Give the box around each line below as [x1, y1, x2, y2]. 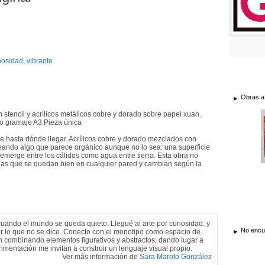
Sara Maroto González [140, 252, 212, 261]
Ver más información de [62, 252, 140, 261]
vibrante [27, 56, 53, 65]
